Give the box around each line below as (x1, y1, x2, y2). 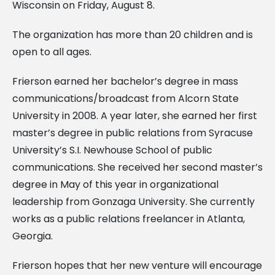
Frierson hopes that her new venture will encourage (12, 258, 262, 273)
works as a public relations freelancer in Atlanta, (12, 211, 245, 226)
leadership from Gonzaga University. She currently (12, 194, 255, 209)
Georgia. (12, 228, 53, 243)
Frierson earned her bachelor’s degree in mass (12, 74, 238, 88)
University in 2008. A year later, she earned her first (12, 108, 257, 123)
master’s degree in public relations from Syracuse (12, 125, 253, 140)
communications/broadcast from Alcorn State (12, 91, 239, 106)
